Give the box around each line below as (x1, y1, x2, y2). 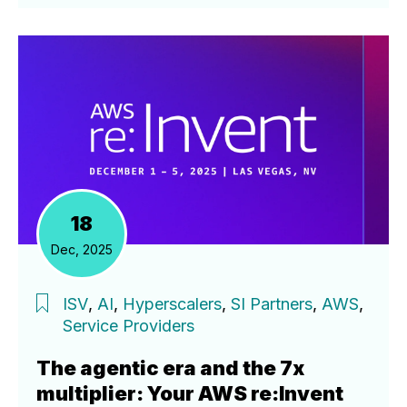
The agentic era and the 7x (36, 355, 304, 380)
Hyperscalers (123, 293, 222, 313)
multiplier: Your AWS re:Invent (36, 381, 343, 405)
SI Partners (231, 293, 313, 313)
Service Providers (63, 315, 194, 335)
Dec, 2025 (51, 241, 113, 257)
